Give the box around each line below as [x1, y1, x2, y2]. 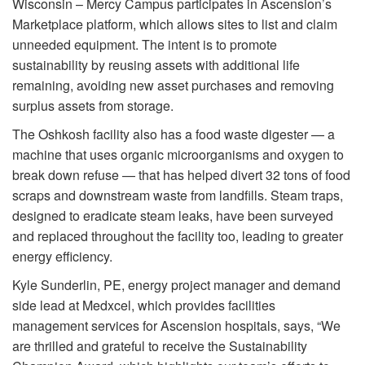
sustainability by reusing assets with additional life [12, 55, 300, 74]
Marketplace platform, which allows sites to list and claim [12, 14, 337, 33]
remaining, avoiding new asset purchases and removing [12, 75, 334, 95]
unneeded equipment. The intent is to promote [12, 34, 277, 54]
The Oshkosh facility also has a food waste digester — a [12, 124, 335, 143]
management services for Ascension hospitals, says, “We [12, 315, 341, 335]
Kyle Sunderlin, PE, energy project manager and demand [12, 275, 341, 294]
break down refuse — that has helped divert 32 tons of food [12, 165, 350, 184]
